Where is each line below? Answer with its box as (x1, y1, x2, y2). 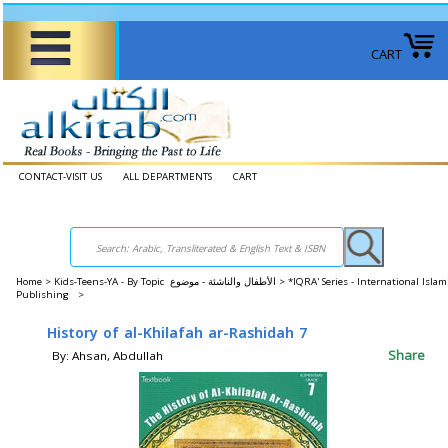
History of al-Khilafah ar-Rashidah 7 (47, 320, 307, 347)
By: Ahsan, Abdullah (52, 348, 163, 363)
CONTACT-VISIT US (19, 170, 102, 183)
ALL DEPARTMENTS (123, 170, 212, 183)
